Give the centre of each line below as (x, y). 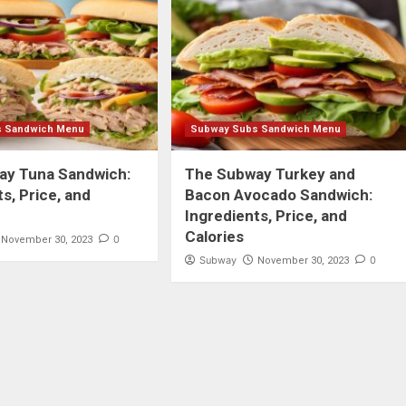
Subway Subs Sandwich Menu (265, 130)
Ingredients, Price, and (266, 216)
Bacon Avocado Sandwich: (278, 195)
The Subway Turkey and (270, 174)
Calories (214, 237)
